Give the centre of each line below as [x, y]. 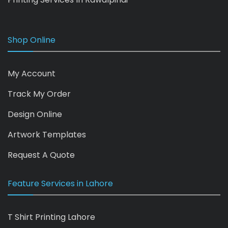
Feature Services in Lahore [60, 183]
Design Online [35, 114]
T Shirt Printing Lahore [51, 217]
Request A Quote [41, 155]
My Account [32, 73]
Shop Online [32, 40]
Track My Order [39, 94]
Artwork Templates [47, 134]
